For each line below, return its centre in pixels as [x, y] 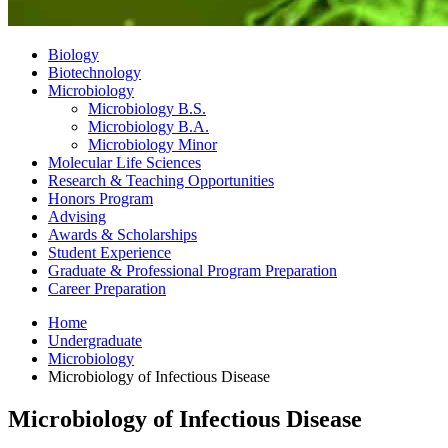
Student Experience [109, 252]
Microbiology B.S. [147, 108]
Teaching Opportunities [198, 180]
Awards [74, 234]
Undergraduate [95, 340]
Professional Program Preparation [229, 270]
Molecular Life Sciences [124, 162]
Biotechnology [94, 72]
